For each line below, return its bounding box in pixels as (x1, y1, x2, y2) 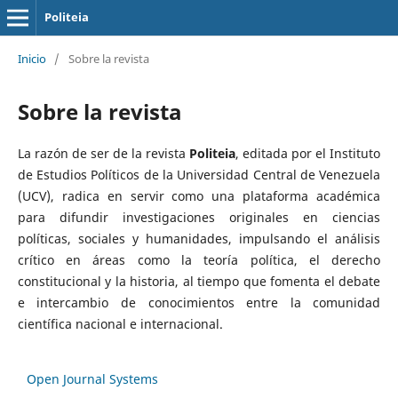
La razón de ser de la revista (17, 144, 190, 162)
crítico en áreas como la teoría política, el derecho (17, 251, 381, 268)
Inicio (17, 50, 46, 67)
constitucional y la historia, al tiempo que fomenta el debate (17, 272, 381, 290)
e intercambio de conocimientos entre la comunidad (17, 293, 381, 311)
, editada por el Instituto (235, 144, 381, 162)
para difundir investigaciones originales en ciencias (17, 208, 381, 226)
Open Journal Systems (27, 370, 158, 387)
